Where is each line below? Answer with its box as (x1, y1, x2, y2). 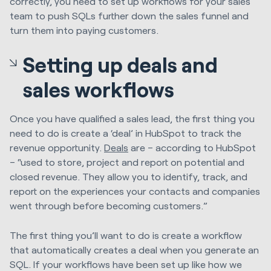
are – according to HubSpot (128, 142, 256, 154)
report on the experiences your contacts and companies (10, 185, 260, 197)
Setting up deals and (23, 52, 218, 77)
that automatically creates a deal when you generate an (10, 243, 259, 255)
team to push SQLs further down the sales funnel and (10, 10, 249, 21)
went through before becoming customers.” (10, 200, 207, 212)
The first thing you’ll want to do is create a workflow (10, 229, 242, 241)
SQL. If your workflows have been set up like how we (10, 258, 242, 270)
